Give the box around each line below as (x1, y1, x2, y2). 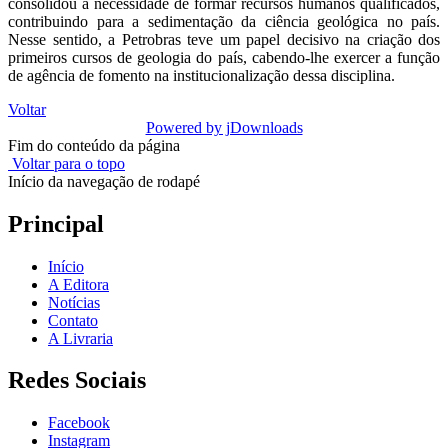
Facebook (48, 414, 110, 432)
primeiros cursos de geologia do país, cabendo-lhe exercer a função (8, 48, 440, 66)
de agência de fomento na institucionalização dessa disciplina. (8, 66, 395, 84)
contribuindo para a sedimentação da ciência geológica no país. (8, 12, 440, 30)
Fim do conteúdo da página (8, 136, 180, 154)
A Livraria (48, 329, 113, 347)
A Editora (48, 275, 109, 293)
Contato (48, 311, 98, 329)
